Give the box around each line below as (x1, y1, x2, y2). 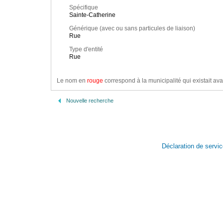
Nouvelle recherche (66, 98, 113, 104)
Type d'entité (69, 46, 103, 53)
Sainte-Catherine (69, 11, 115, 19)
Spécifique (69, 4, 98, 11)
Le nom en (57, 77, 87, 85)
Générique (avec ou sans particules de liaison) (69, 25, 195, 32)
